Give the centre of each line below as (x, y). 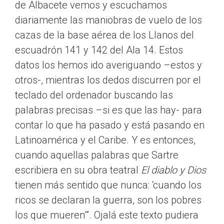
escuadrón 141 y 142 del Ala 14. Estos (99, 50)
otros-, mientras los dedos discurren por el (108, 80)
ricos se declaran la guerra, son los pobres (108, 200)
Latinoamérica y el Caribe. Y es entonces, (105, 140)
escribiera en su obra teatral (78, 170)
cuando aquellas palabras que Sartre (97, 155)
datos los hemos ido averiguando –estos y (108, 65)
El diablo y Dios (173, 170)
